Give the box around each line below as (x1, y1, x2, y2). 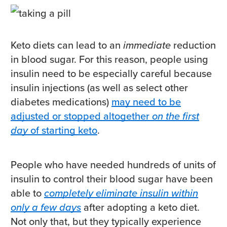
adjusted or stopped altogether (11, 108, 152, 124)
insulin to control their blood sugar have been (11, 171, 213, 187)
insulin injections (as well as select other (11, 80, 188, 96)
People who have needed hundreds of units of (11, 157, 216, 173)
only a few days (11, 200, 81, 215)
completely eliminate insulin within (44, 185, 198, 201)
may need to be (111, 94, 181, 110)
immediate (123, 37, 171, 53)
